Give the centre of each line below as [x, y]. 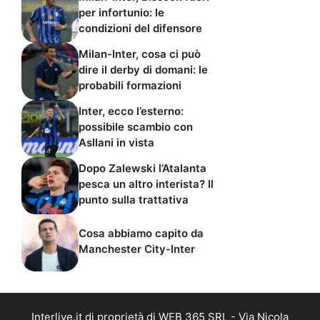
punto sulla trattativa [134, 199]
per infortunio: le [121, 12]
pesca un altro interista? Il [146, 184]
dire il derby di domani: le [143, 69]
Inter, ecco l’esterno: [131, 111]
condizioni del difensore [140, 28]
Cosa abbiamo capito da [141, 233]
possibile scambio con [136, 126]
